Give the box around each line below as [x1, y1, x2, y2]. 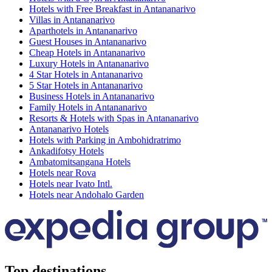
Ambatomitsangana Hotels [29, 156, 131, 167]
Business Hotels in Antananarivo [29, 90, 154, 101]
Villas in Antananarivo [29, 14, 115, 25]
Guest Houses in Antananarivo [29, 36, 146, 47]
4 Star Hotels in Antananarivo [29, 69, 143, 80]
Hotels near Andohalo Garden [29, 189, 144, 200]
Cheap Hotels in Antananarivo [29, 47, 145, 58]
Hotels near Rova [29, 167, 96, 178]
